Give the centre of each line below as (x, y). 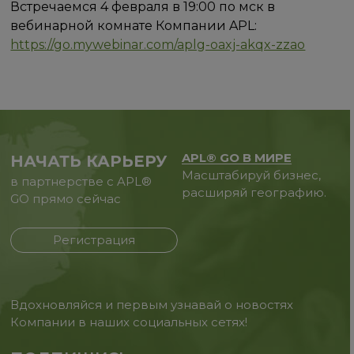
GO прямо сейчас (66, 199)
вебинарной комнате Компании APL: (134, 25)
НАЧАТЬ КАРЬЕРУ (89, 161)
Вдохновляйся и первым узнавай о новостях (152, 305)
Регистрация (94, 240)
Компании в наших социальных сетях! (129, 322)
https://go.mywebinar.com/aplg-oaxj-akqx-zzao (158, 44)
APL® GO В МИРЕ (236, 158)
